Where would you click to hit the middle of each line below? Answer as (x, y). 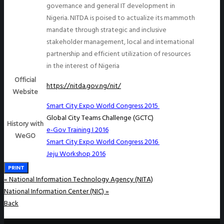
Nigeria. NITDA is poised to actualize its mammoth (121, 18)
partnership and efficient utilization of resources (118, 54)
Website (25, 92)
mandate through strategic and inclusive (106, 30)
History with (25, 124)
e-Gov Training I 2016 (77, 130)
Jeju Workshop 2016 (76, 154)
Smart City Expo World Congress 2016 (103, 142)
